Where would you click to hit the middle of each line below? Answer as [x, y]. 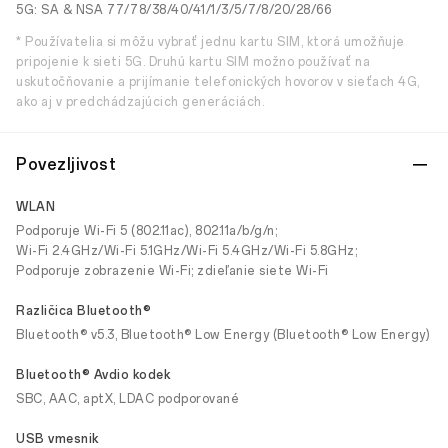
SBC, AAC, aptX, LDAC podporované [127, 399]
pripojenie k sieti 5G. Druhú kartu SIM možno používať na [193, 62]
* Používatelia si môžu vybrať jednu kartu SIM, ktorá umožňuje [210, 42]
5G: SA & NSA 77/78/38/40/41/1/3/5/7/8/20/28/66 [173, 10]
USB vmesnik [57, 439]
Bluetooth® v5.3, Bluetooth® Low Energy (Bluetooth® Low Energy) [223, 335]
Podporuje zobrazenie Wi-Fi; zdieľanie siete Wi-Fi [172, 271]
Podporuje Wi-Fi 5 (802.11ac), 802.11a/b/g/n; [146, 231]
